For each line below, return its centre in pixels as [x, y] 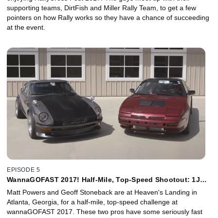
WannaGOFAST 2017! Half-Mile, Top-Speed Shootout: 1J [103, 180]
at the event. [26, 27]
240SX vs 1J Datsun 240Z [50, 188]
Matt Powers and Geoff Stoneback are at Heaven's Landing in [102, 192]
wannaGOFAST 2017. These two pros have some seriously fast [105, 212]
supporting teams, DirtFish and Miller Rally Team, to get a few [101, 8]
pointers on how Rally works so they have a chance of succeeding [108, 17]
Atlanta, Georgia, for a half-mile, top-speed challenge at [92, 202]
